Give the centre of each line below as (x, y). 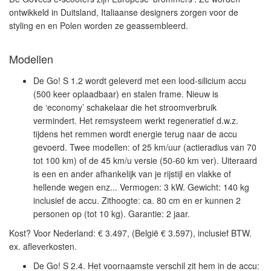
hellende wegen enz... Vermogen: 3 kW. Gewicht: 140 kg (141, 187)
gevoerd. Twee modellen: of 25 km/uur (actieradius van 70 (145, 147)
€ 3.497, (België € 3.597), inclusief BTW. (175, 233)
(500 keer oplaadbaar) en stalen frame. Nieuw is (126, 94)
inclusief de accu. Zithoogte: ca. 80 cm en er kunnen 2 (137, 200)
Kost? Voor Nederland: (54, 233)
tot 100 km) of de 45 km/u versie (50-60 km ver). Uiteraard (145, 160)
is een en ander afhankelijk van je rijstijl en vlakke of (132, 174)
